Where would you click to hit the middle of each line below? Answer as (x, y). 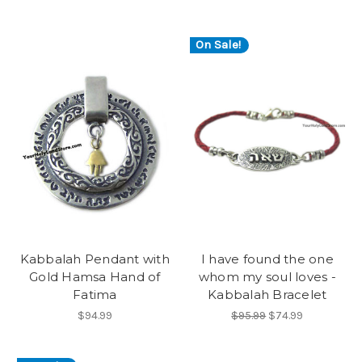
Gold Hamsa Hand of (95, 277)
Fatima (95, 295)
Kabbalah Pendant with (95, 259)
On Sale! (218, 45)
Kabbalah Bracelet (267, 295)
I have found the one (267, 259)
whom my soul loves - (267, 277)
